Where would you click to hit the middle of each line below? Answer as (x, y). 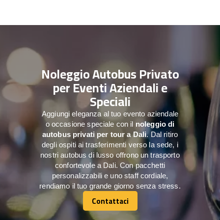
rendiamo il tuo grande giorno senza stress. (110, 186)
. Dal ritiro (162, 135)
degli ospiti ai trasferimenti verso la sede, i (110, 145)
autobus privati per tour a (86, 135)
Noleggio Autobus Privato (110, 74)
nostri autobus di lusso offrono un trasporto (110, 155)
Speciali (110, 102)
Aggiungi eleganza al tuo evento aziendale (110, 114)
